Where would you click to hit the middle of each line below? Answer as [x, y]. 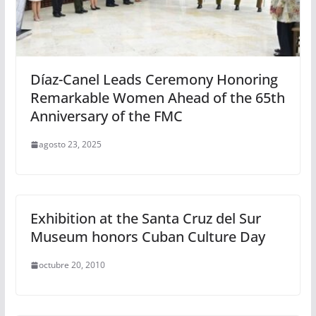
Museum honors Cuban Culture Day [147, 237]
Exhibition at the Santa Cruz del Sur [145, 219]
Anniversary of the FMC [106, 116]
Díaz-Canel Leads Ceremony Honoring [154, 80]
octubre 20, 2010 [72, 265]
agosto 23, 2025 [70, 145]
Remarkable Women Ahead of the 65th [157, 98]
